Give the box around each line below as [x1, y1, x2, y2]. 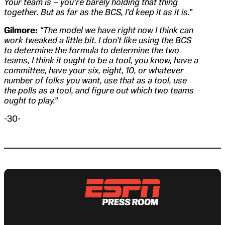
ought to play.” [4, 95, 58, 106]
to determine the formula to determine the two [4, 45, 179, 56]
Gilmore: [4, 25, 38, 36]
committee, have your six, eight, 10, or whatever [4, 65, 184, 76]
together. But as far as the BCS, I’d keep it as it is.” [4, 7, 192, 18]
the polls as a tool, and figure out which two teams [4, 85, 194, 96]
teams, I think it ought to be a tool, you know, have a [4, 55, 198, 66]
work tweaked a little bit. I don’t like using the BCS [4, 35, 191, 46]
